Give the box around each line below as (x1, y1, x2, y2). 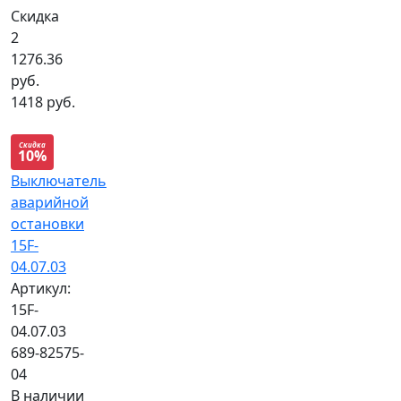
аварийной (11, 192, 89, 212)
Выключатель (11, 170, 107, 191)
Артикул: (11, 277, 71, 298)
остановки (11, 213, 84, 234)
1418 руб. (11, 91, 75, 112)
